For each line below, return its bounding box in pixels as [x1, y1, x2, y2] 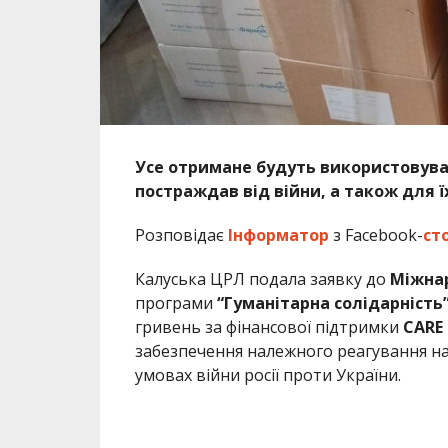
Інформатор [227, 223, 329, 246]
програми [134, 291, 217, 314]
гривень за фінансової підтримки [134, 315, 403, 338]
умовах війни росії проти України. [134, 363, 401, 386]
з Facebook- [328, 223, 423, 246]
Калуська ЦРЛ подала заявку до [134, 267, 386, 290]
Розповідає [134, 223, 228, 246]
